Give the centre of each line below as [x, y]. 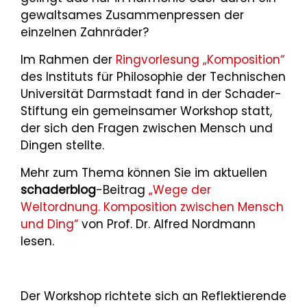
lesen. [37, 241]
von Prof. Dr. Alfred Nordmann [167, 224]
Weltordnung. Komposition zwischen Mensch [152, 207]
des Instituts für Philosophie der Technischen [153, 77]
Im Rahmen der [68, 60]
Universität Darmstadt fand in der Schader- [151, 94]
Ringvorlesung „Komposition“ [200, 60]
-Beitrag [122, 190]
